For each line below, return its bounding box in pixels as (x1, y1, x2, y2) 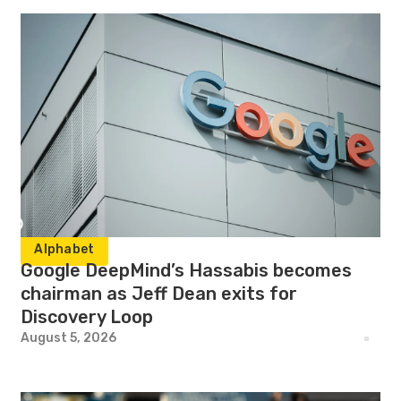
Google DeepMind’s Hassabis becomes (21, 260, 353, 281)
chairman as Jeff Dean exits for (21, 283, 298, 304)
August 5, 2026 (21, 330, 117, 346)
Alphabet (34, 242, 95, 257)
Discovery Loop (21, 306, 154, 328)
